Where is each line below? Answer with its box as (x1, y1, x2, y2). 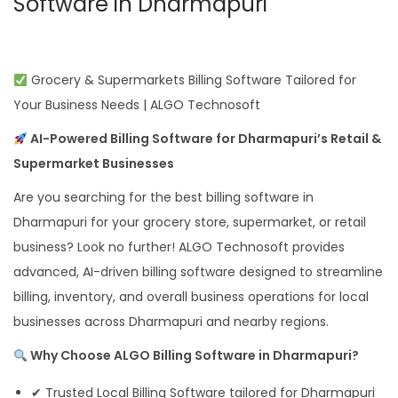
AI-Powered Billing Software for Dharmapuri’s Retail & (27, 130, 381, 148)
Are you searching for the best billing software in (13, 188, 314, 207)
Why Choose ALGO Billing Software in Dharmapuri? (27, 346, 359, 365)
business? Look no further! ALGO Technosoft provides (13, 238, 345, 257)
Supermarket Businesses (13, 155, 174, 173)
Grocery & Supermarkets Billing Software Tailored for (27, 71, 356, 90)
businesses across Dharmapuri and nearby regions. (13, 313, 329, 331)
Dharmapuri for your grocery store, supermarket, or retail (13, 213, 366, 232)
